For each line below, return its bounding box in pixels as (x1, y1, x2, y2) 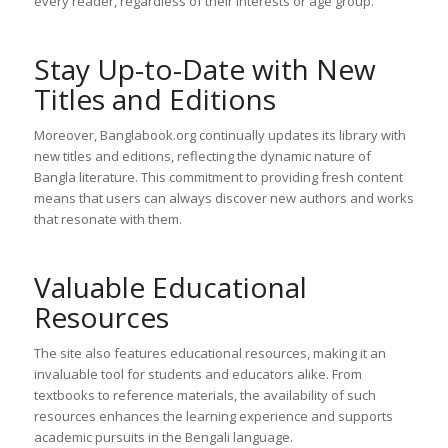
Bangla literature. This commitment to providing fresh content (33, 168, 403, 187)
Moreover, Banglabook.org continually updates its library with (33, 126, 406, 145)
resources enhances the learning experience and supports (33, 407, 393, 426)
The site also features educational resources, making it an (33, 344, 386, 363)
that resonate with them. (33, 210, 182, 229)
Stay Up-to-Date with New (33, 50, 376, 89)
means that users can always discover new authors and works (33, 189, 414, 208)
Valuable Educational (33, 268, 307, 307)
